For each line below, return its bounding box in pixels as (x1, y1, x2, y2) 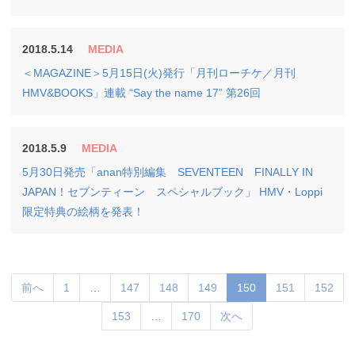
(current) (255, 281, 299, 293)
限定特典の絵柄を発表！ (22, 205, 145, 218)
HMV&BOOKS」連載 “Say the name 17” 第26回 (22, 86, 261, 99)
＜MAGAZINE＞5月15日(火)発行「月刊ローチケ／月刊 (22, 67, 296, 79)
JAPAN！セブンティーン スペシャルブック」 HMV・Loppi (22, 185, 323, 198)
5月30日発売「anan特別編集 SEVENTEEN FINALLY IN (22, 166, 314, 178)
